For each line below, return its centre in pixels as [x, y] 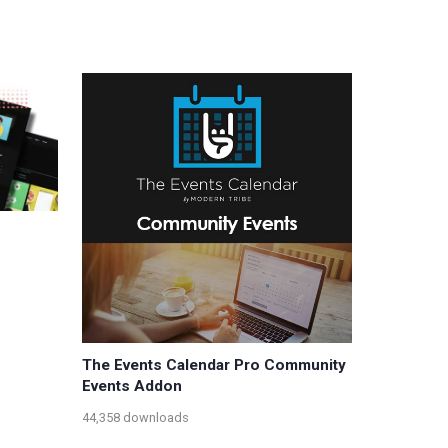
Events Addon [132, 386]
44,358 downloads [135, 417]
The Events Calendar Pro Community [214, 365]
